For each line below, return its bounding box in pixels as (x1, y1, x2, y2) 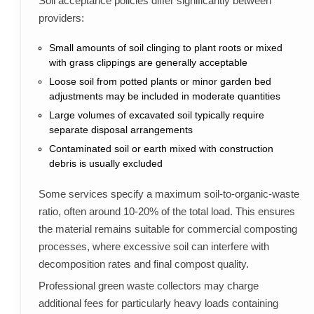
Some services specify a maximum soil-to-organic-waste (38, 188, 299, 200)
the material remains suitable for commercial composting (38, 223, 297, 235)
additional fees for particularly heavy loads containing (38, 297, 278, 310)
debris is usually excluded (48, 158, 163, 170)
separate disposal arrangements (48, 124, 193, 136)
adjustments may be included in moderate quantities (48, 90, 280, 102)
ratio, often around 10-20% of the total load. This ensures (38, 205, 295, 218)
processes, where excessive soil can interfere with (38, 240, 269, 253)
